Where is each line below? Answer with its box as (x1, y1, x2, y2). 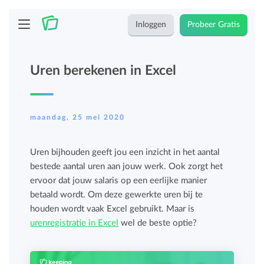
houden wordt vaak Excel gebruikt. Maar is (30, 204, 195, 213)
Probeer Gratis (187, 21, 240, 29)
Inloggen (136, 21, 167, 29)
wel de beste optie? (118, 219, 197, 227)
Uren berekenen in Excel (30, 64, 177, 77)
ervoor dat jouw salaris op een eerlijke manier (30, 176, 207, 185)
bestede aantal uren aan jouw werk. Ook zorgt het (30, 162, 223, 171)
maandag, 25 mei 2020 (30, 114, 126, 121)
